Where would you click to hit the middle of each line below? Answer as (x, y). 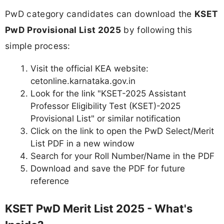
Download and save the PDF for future (108, 169)
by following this (157, 29)
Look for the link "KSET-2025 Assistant (108, 94)
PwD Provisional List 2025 (63, 29)
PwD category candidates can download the (100, 13)
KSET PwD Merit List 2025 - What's (99, 208)
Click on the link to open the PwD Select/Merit (122, 131)
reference (50, 181)
